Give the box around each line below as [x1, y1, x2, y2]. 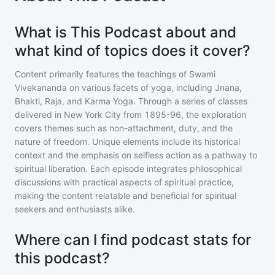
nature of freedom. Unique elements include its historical [15, 136, 240, 147]
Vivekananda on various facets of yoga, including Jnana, [15, 82, 242, 93]
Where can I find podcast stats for [15, 231, 251, 249]
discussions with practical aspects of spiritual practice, [15, 177, 234, 187]
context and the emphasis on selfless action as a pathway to [15, 150, 257, 160]
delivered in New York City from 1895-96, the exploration [15, 109, 246, 120]
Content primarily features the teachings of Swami [15, 69, 215, 79]
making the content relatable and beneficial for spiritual [15, 190, 236, 201]
